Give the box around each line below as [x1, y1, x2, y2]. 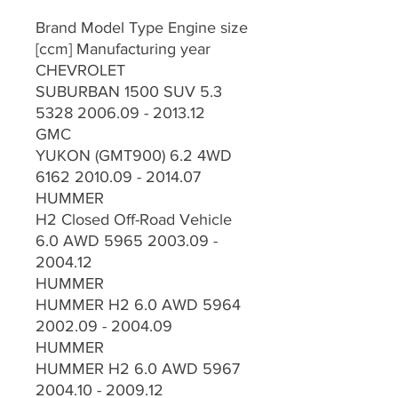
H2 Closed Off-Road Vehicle [36, 211, 232, 229]
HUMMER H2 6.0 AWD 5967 [36, 360, 240, 378]
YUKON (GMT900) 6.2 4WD [36, 147, 232, 165]
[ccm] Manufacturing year [36, 40, 215, 59]
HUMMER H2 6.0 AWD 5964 [36, 296, 241, 314]
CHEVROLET [36, 61, 125, 80]
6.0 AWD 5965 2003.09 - [36, 232, 218, 251]
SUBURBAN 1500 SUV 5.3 [36, 83, 222, 101]
